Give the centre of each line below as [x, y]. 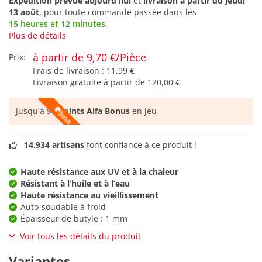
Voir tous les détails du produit [80, 236]
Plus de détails [37, 36]
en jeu [143, 111]
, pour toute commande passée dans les [118, 12]
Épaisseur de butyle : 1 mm [74, 218]
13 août [24, 12]
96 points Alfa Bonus [88, 111]
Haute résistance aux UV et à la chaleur [99, 171]
